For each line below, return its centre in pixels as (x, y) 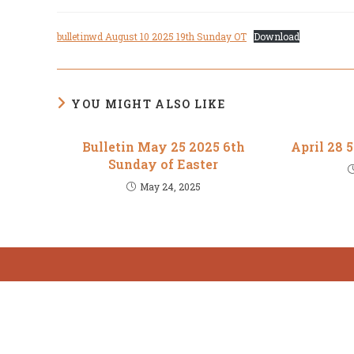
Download (277, 36)
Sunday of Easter (164, 164)
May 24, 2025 (170, 186)
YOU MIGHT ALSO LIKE (149, 104)
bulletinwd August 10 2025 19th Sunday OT (152, 36)
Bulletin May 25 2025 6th (163, 147)
